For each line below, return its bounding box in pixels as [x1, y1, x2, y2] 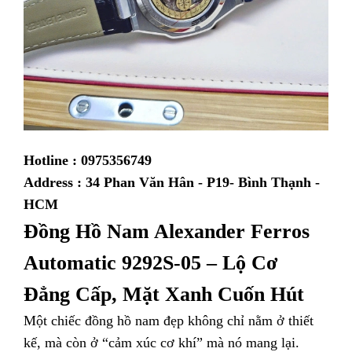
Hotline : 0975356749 [24, 152, 152, 169]
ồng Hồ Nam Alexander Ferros [38, 220, 310, 244]
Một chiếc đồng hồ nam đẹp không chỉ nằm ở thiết [24, 313, 313, 329]
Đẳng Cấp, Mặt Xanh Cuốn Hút [24, 283, 304, 306]
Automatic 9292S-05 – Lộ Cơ [24, 251, 277, 275]
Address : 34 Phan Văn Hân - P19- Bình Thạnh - [24, 174, 324, 191]
